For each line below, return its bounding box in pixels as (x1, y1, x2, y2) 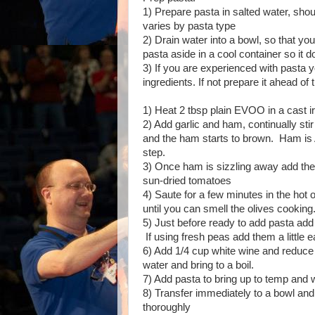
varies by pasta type (143, 20, 236, 32)
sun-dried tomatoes (143, 175, 231, 186)
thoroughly (143, 302, 191, 313)
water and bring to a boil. (143, 259, 254, 271)
